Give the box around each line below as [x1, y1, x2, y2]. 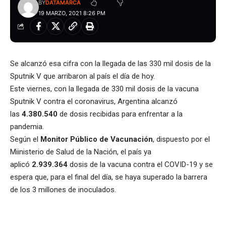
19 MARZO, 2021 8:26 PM [38, 9, 105, 17]
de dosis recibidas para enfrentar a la [60, 109, 183, 119]
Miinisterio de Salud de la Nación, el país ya [10, 147, 151, 156]
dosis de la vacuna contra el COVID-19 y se [70, 159, 213, 169]
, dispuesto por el [153, 134, 210, 144]
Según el [10, 134, 40, 144]
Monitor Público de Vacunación [40, 134, 153, 144]
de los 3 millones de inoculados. [10, 185, 116, 194]
